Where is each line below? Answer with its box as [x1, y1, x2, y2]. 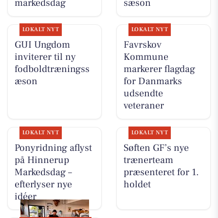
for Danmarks [123, 75, 182, 88]
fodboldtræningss [14, 63, 90, 76]
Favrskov [123, 38, 162, 52]
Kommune [123, 51, 168, 64]
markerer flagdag [123, 63, 195, 76]
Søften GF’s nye [123, 141, 189, 154]
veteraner [123, 99, 164, 112]
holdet [123, 178, 151, 191]
